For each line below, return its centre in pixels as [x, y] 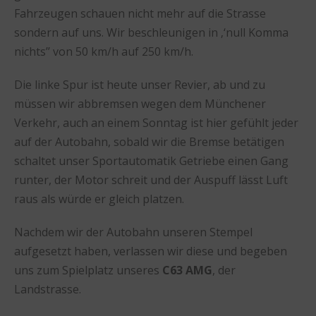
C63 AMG [187, 270]
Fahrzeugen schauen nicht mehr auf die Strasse [140, 13]
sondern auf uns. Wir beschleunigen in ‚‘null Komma [151, 32]
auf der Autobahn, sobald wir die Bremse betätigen [149, 141]
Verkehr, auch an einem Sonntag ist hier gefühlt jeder [156, 122]
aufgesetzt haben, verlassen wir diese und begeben [151, 251]
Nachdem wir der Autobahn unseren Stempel [133, 232]
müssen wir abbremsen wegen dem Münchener [140, 103]
